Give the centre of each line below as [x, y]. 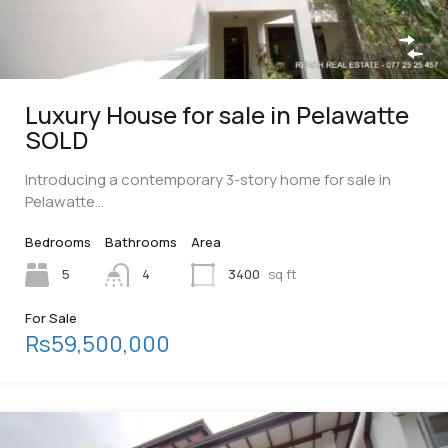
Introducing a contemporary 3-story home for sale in [208, 180]
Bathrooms [141, 242]
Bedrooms [58, 242]
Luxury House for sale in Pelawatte [217, 115]
